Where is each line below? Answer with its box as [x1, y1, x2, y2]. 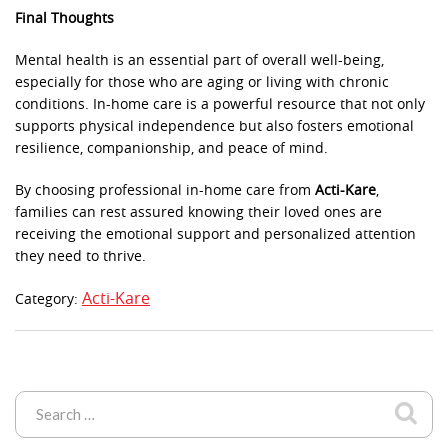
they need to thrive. [15, 248, 146, 266]
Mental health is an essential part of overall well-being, [15, 52, 384, 70]
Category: [15, 291, 82, 309]
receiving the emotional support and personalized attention [15, 226, 416, 244]
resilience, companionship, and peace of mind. [15, 140, 328, 158]
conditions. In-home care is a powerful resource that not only [15, 96, 425, 114]
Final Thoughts [15, 10, 114, 28]
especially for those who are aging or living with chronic [15, 74, 389, 92]
